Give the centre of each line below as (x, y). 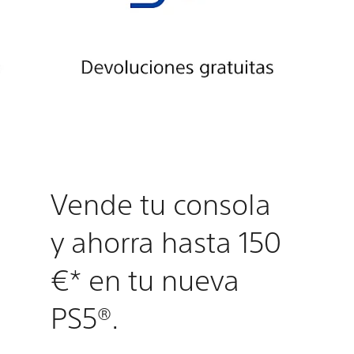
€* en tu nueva (145, 279)
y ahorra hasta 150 (166, 241)
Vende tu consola (161, 203)
